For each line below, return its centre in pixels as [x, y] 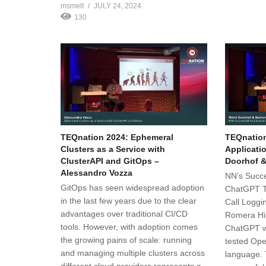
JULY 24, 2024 [118, 6]
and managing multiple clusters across [133, 253]
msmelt [72, 6]
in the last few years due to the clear [129, 201]
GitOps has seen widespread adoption [132, 188]
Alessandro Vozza [96, 173]
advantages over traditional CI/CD [124, 214]
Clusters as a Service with [113, 149]
